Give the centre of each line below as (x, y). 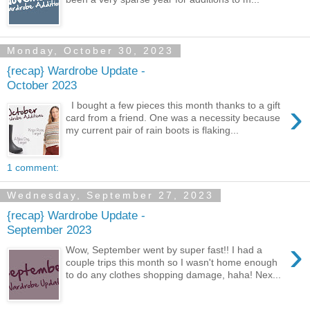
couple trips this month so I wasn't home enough (172, 262)
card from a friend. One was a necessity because (173, 117)
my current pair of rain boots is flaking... (153, 130)
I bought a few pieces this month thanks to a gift (173, 105)
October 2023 (42, 85)
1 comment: (33, 167)
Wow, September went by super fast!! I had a (164, 249)
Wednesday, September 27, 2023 (110, 195)
